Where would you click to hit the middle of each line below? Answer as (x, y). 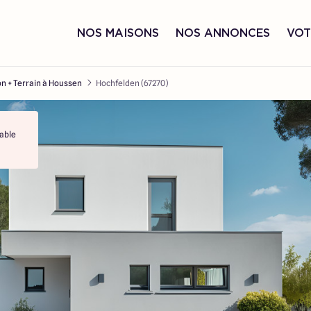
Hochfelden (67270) (132, 83)
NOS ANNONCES (223, 33)
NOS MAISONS (118, 33)
